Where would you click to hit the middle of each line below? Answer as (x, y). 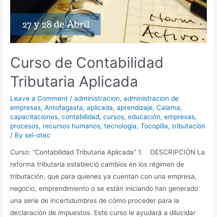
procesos (25, 126)
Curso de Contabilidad (87, 62)
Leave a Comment (39, 98)
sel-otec (38, 135)
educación (144, 116)
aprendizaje (135, 107)
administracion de (151, 98)
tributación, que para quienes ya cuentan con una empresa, (104, 177)
